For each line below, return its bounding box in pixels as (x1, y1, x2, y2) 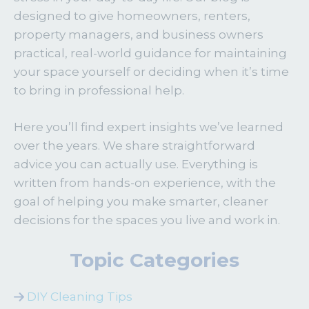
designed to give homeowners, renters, (14, 9, 250, 23)
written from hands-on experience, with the (14, 175, 276, 190)
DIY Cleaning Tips (26, 290, 132, 304)
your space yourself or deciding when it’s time (14, 65, 289, 79)
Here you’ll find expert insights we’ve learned (14, 119, 283, 134)
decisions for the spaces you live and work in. (14, 212, 280, 227)
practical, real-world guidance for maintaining (14, 46, 287, 61)
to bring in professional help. (14, 83, 184, 98)
